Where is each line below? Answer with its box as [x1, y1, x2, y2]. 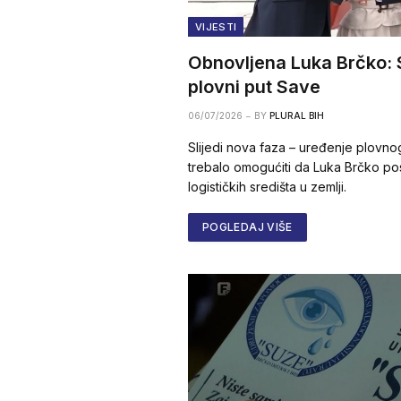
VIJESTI [195, 21, 237, 34]
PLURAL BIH [269, 110, 324, 122]
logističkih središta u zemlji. [188, 179, 346, 195]
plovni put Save [188, 76, 320, 98]
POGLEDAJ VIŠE [202, 220, 293, 235]
